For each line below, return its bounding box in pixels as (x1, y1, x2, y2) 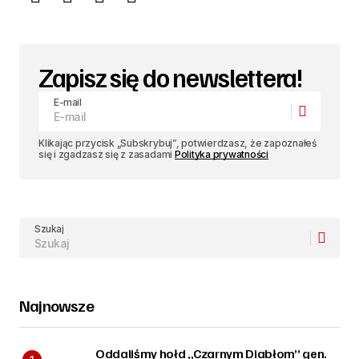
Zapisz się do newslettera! (38, 61, 303, 93)
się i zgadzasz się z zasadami (38, 148, 175, 160)
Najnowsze (19, 295, 94, 316)
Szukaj (34, 223, 64, 235)
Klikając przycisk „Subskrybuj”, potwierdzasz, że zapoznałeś (38, 137, 317, 149)
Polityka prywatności (174, 148, 269, 160)
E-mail (54, 96, 82, 108)
